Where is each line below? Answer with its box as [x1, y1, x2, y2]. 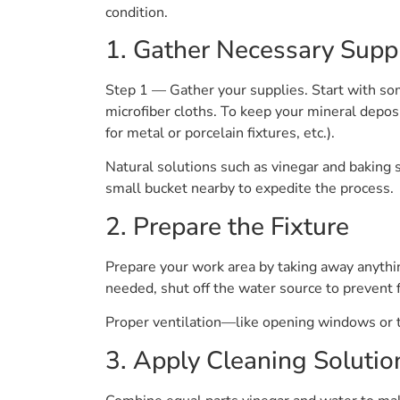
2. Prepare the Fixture [105, 209, 349, 244]
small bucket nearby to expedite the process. [105, 179, 394, 199]
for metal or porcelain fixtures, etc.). [105, 122, 335, 143]
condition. [105, 2, 168, 22]
